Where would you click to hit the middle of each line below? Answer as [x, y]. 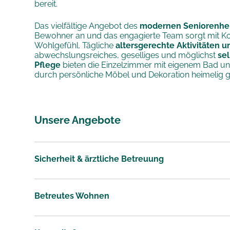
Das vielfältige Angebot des [87, 26]
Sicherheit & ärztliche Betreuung [99, 159]
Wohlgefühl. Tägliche [75, 45]
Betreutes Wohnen [72, 196]
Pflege [48, 65]
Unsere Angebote [78, 120]
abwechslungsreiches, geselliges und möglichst [125, 55]
